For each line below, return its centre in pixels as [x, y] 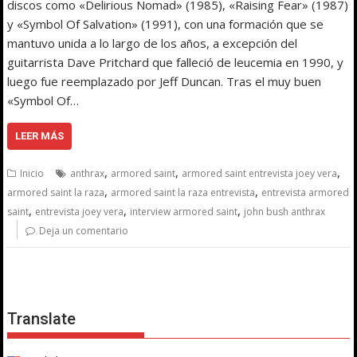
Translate [42, 318]
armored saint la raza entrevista [183, 192]
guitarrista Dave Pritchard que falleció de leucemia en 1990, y [176, 62]
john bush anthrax [285, 211]
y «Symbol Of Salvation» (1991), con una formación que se [166, 24]
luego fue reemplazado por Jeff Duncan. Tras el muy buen [165, 81]
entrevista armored [306, 192]
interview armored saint [184, 211]
